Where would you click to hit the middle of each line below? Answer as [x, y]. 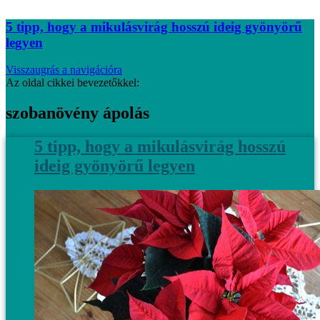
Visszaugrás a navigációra [64, 70]
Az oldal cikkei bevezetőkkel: [72, 83]
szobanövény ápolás [77, 113]
